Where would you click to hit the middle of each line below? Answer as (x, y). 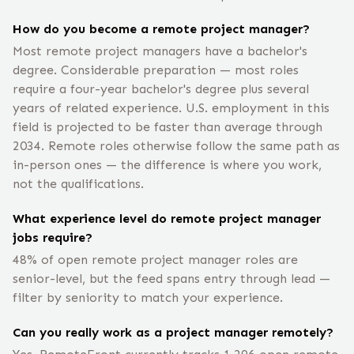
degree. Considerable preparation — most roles (156, 70)
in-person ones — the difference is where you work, (167, 165)
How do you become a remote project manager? (161, 29)
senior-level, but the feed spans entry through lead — (171, 279)
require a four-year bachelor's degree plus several (161, 89)
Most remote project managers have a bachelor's (160, 51)
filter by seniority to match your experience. (148, 298)
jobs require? (53, 237)
